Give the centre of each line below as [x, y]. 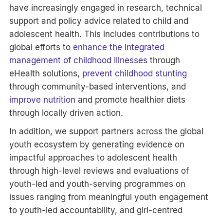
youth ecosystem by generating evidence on [97, 144]
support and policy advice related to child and [99, 21]
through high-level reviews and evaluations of [99, 171]
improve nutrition [43, 100]
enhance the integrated [119, 47]
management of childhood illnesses [79, 60]
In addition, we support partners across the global [107, 131]
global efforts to [41, 47]
